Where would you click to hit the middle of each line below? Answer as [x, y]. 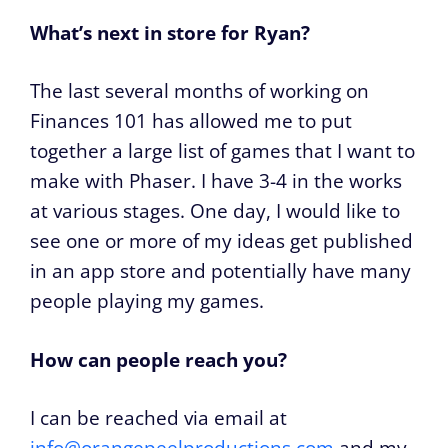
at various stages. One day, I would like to [215, 211]
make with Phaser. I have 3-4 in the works [216, 181]
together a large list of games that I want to [222, 151]
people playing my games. [147, 301]
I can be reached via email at [158, 418]
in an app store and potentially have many [220, 271]
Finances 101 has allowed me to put [191, 121]
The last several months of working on [199, 91]
